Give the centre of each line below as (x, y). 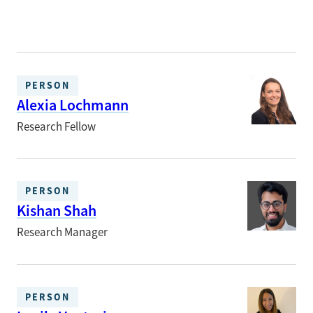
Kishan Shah (57, 211)
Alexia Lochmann (73, 105)
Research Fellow (56, 127)
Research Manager (62, 233)
